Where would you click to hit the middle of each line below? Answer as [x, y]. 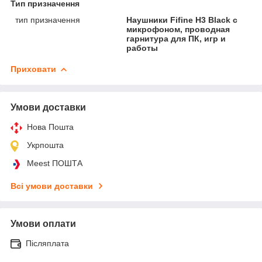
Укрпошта [45, 145]
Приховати [33, 69]
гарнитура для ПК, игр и [176, 38]
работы [142, 48]
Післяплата [47, 243]
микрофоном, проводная [178, 29]
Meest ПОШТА [55, 163]
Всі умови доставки [52, 186]
